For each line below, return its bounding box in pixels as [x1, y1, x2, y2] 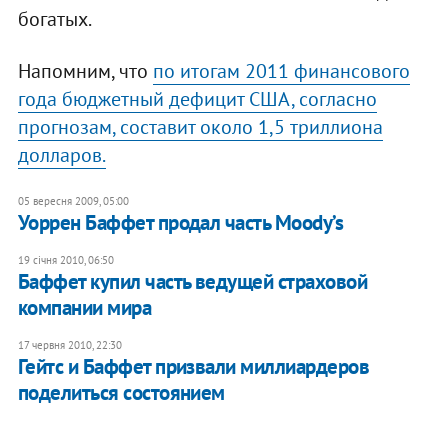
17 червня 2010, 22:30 [17, 338, 122, 353]
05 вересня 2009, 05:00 [17, 194, 129, 209]
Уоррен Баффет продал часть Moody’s [17, 209, 344, 237]
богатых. [17, 6, 92, 33]
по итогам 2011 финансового [152, 58, 410, 85]
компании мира [17, 294, 152, 322]
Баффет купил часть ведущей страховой [17, 268, 368, 296]
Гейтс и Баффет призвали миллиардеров [17, 353, 370, 381]
